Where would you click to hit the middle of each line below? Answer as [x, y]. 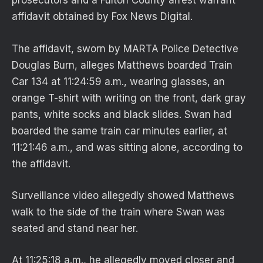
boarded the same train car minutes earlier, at [119, 131]
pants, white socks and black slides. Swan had [122, 114]
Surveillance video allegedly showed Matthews [123, 195]
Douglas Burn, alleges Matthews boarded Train [122, 65]
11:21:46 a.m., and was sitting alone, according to [127, 147]
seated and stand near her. [75, 228]
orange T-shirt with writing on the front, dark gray [129, 98]
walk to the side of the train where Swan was [118, 212]
